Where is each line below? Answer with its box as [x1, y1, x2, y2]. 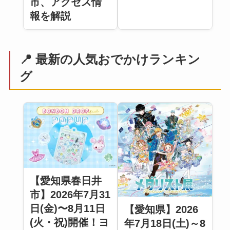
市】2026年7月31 [29, 188, 110, 200]
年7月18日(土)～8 [124, 217, 206, 229]
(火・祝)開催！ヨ [29, 216, 109, 228]
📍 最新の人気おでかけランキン [20, 52, 201, 66]
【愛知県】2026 [124, 203, 199, 215]
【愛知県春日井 [29, 175, 102, 186]
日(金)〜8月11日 [29, 202, 105, 214]
